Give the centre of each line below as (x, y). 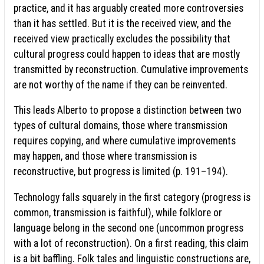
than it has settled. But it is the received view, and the (122, 23)
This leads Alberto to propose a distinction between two (128, 110)
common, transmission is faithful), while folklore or (118, 212)
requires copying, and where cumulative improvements (125, 141)
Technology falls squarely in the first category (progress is (132, 197)
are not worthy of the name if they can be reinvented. (121, 85)
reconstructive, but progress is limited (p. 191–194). (121, 172)
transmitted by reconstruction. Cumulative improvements (131, 69)
